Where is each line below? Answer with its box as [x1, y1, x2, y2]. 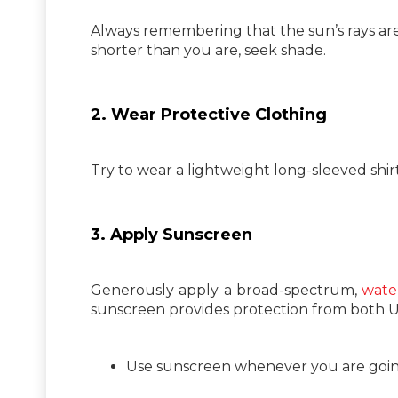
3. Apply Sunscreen [91, 224, 252, 244]
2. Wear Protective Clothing [91, 104, 327, 124]
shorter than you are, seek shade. [91, 41, 326, 59]
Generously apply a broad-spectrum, [91, 281, 362, 298]
